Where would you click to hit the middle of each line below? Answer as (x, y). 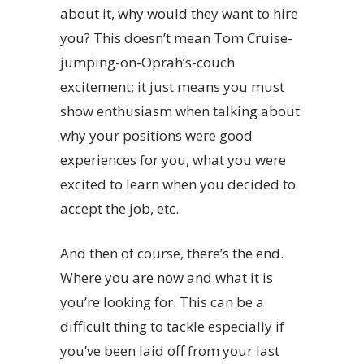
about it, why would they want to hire (179, 14)
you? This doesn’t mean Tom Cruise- (176, 38)
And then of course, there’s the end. (172, 253)
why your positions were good (156, 136)
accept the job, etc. (119, 209)
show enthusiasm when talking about (180, 111)
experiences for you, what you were (173, 160)
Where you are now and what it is (167, 278)
